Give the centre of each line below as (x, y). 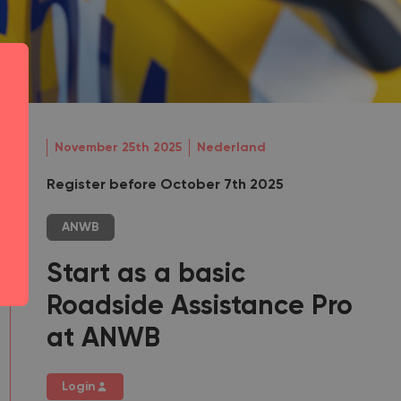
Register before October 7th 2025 (165, 185)
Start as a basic (146, 275)
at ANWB (103, 339)
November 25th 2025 (118, 148)
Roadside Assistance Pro (200, 307)
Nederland (231, 148)
